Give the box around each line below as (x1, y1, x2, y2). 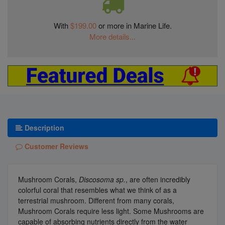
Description (23, 122, 64, 133)
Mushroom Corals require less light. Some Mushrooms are (18, 205, 204, 216)
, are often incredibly (126, 174, 190, 184)
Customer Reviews (23, 141, 88, 151)
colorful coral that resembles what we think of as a (18, 184, 177, 195)
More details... (89, 31, 136, 42)
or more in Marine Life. (98, 20, 172, 31)
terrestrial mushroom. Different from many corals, (18, 195, 174, 205)
